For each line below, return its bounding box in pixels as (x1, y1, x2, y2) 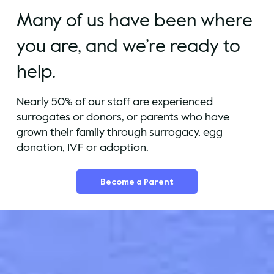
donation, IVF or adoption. (16, 139, 149, 155)
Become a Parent (100, 176, 174, 188)
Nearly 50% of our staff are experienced (16, 94, 213, 109)
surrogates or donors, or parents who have (16, 109, 229, 124)
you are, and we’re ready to (16, 34, 240, 59)
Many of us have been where (16, 9, 253, 33)
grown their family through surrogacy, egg (16, 124, 223, 139)
